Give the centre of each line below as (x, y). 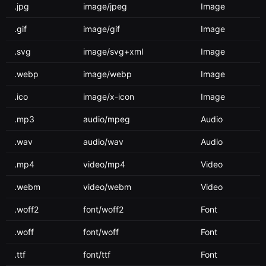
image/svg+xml (113, 51)
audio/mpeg (107, 119)
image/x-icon (109, 96)
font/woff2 (103, 209)
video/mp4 (104, 164)
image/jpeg (105, 6)
